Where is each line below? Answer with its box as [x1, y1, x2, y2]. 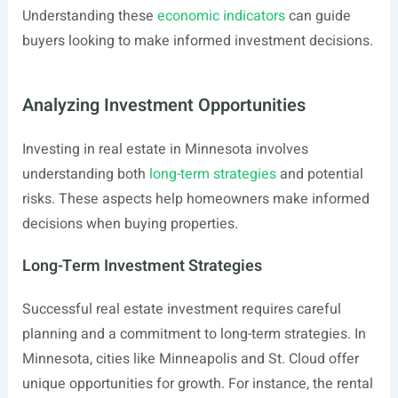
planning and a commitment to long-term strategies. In [21, 323, 366, 345]
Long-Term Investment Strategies [21, 254, 262, 278]
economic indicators [156, 5, 285, 27]
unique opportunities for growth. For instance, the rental [21, 373, 373, 394]
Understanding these [21, 5, 157, 27]
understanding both [21, 163, 149, 185]
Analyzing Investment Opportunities [21, 92, 306, 118]
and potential [275, 163, 363, 185]
